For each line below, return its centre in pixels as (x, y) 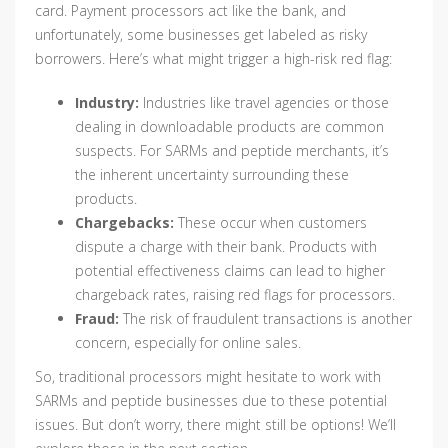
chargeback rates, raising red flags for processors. (235, 295)
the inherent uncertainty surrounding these (212, 175)
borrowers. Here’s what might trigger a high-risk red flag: (213, 59)
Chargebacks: (124, 223)
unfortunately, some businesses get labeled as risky (201, 35)
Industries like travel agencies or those (264, 103)
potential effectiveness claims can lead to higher (230, 271)
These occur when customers (270, 223)
